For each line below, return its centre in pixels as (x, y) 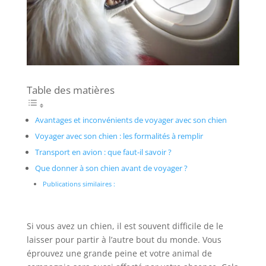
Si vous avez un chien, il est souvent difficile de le (125, 226)
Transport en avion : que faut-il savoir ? (103, 153)
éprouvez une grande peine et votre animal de (119, 254)
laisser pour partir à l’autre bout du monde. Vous (124, 240)
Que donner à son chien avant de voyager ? (111, 169)
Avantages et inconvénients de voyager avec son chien (131, 121)
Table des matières (70, 90)
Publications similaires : (79, 184)
